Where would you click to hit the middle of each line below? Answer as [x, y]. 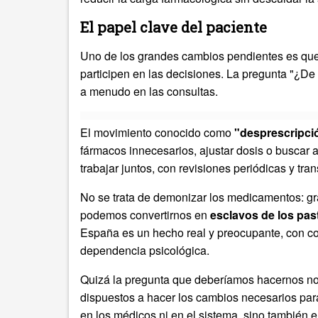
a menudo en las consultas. [149, 92]
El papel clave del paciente [174, 27]
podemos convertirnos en [145, 215]
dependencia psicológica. [145, 251]
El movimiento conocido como [157, 133]
